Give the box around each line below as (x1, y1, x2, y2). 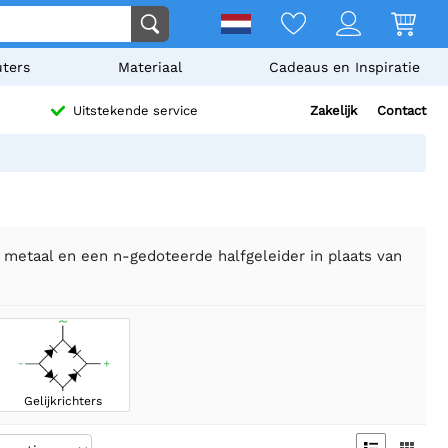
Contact (377, 103, 426, 118)
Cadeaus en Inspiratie (268, 59, 420, 75)
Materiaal (117, 59, 182, 75)
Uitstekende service (73, 103, 198, 119)
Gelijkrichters (24, 393, 103, 408)
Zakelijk (310, 103, 357, 118)
